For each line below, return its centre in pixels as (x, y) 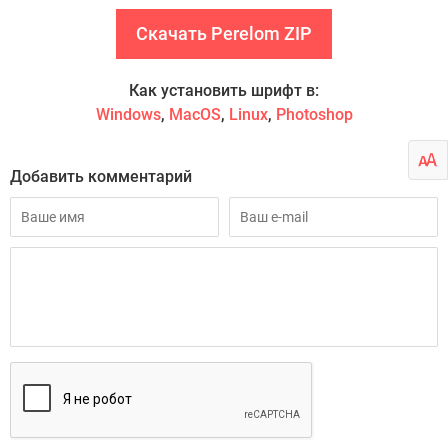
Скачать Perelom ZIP (224, 33)
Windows (128, 114)
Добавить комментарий (101, 176)
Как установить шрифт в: (224, 90)
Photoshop (314, 114)
